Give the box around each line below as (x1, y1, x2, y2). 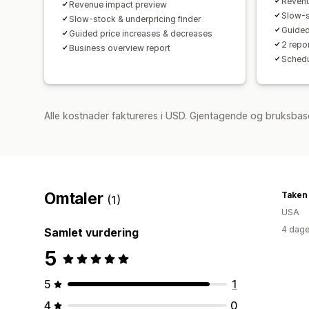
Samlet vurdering (44, 225, 139, 239)
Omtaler (44, 188, 108, 208)
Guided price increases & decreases (69, 28, 212, 39)
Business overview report (69, 42, 170, 53)
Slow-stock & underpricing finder (69, 13, 201, 24)
